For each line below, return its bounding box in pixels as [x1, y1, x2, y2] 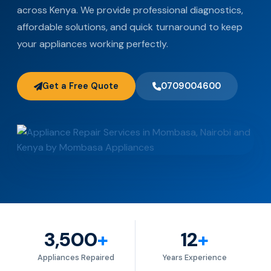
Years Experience [163, 252, 227, 263]
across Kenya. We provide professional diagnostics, [17, 4, 243, 16]
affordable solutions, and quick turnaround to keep [17, 21, 243, 33]
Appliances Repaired [38, 252, 114, 263]
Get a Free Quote [42, 80, 119, 91]
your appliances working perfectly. [17, 38, 168, 50]
